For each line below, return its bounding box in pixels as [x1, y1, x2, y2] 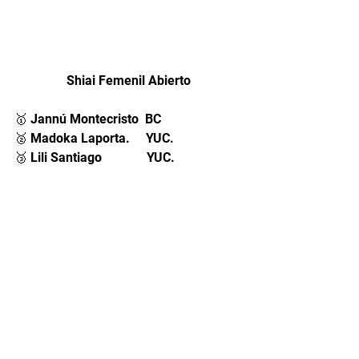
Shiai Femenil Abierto [66, 72, 191, 88]
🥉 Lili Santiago [14, 149, 143, 165]
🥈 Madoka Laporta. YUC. [14, 130, 177, 146]
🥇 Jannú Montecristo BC [14, 111, 161, 127]
